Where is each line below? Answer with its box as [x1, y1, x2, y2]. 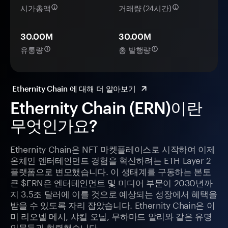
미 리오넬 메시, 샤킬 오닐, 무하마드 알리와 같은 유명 [10, 209, 212, 222]
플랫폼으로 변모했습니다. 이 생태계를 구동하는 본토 [10, 164, 211, 178]
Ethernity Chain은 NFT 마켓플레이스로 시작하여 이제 [10, 141, 215, 155]
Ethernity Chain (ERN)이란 [10, 98, 202, 118]
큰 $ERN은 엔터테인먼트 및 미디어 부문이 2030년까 [10, 175, 213, 189]
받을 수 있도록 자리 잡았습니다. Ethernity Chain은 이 [10, 197, 215, 211]
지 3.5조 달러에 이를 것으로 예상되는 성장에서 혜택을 [10, 186, 217, 200]
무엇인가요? [10, 116, 98, 135]
